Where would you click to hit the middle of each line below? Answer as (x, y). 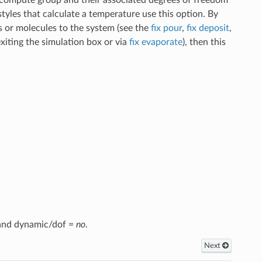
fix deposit (208, 28)
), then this (204, 42)
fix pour (167, 28)
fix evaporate (156, 42)
